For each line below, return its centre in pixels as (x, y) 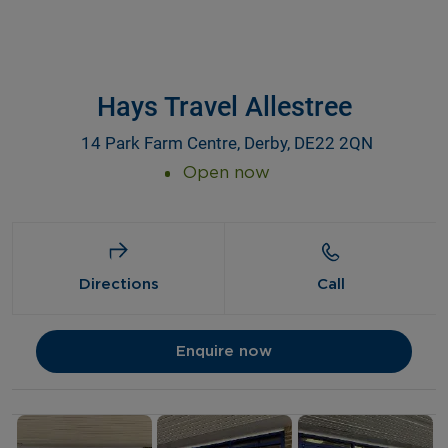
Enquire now (224, 351)
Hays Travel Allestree (224, 106)
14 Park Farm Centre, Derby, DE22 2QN (226, 142)
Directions (118, 284)
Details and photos (120, 428)
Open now (226, 172)
